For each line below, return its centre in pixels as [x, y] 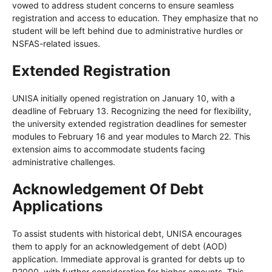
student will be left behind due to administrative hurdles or [127, 30]
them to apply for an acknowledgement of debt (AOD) [120, 246]
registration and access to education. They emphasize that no [135, 18]
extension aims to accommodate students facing [109, 149]
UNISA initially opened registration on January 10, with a [124, 98]
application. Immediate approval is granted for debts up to [128, 259]
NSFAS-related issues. [56, 43]
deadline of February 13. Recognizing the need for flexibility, [132, 110]
